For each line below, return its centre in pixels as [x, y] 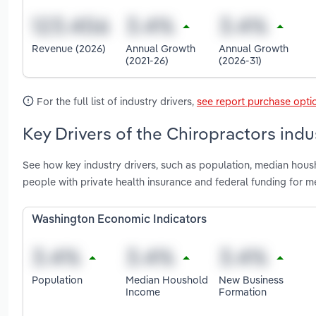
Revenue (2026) [69, 49]
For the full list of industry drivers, [115, 101]
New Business [251, 279]
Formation [243, 291]
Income [142, 291]
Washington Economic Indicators [119, 220]
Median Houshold [166, 279]
